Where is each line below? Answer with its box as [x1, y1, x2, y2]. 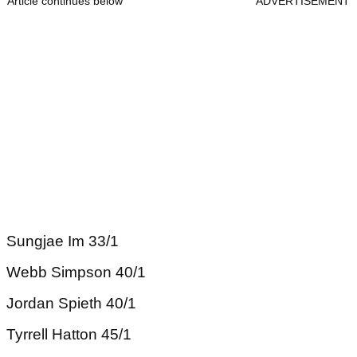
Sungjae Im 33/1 [6, 233, 119, 249]
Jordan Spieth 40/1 [6, 295, 136, 312]
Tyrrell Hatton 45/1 [6, 326, 131, 343]
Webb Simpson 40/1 [6, 264, 146, 280]
